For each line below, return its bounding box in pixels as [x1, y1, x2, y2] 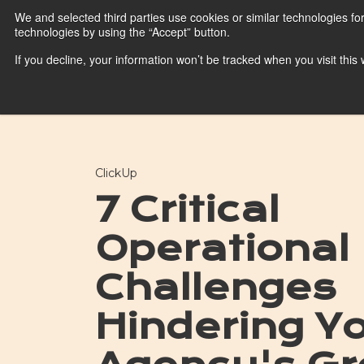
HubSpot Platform [95, 80, 238, 95]
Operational [95, 228, 349, 269]
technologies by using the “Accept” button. [15, 24, 230, 40]
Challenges [95, 267, 336, 308]
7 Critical [95, 189, 279, 230]
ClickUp [95, 166, 137, 180]
